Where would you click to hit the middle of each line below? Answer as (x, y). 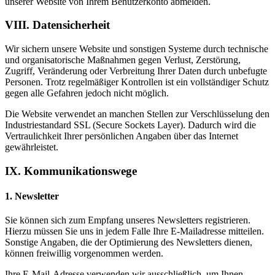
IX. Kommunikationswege (71, 171)
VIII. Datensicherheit (57, 25)
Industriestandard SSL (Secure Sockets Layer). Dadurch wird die (130, 125)
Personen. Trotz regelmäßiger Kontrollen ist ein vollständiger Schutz (137, 82)
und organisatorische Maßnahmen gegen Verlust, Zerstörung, (123, 60)
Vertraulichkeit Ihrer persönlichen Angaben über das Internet (122, 136)
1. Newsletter (32, 196)
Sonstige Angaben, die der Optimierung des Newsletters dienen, (129, 242)
